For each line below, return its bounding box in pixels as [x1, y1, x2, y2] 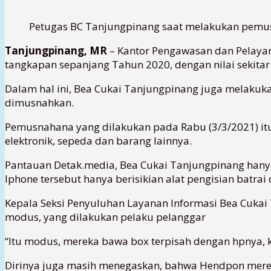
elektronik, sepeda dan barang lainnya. [5, 133, 192, 148]
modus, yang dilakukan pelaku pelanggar [5, 209, 206, 224]
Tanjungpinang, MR [5, 43, 107, 57]
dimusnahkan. [5, 95, 74, 109]
